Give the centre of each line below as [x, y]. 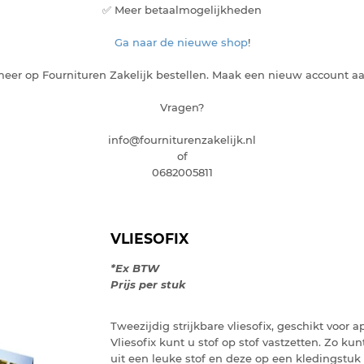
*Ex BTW [135, 268]
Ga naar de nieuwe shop [181, 42]
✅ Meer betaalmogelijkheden [182, 10]
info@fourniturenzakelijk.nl [182, 140]
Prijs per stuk [148, 284]
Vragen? [182, 107]
